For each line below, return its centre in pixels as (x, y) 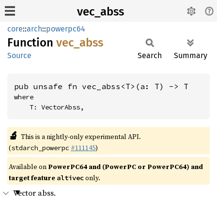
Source (19, 55)
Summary (191, 55)
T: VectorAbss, (57, 107)
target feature (33, 178)
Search (150, 55)
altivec (70, 178)
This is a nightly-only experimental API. (81, 137)
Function (32, 43)
